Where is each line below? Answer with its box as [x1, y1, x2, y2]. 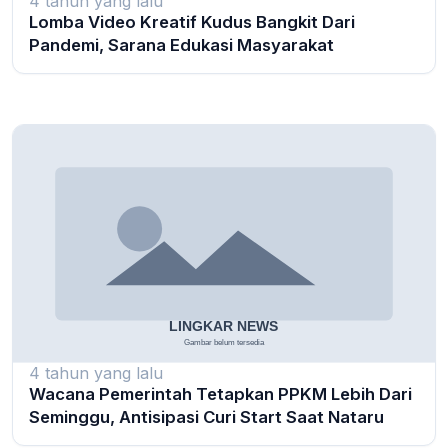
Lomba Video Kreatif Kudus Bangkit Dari [29, 12, 355, 33]
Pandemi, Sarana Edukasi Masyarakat [29, 35, 334, 56]
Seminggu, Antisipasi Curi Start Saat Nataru [29, 406, 384, 427]
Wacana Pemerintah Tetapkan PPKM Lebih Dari [29, 383, 412, 404]
